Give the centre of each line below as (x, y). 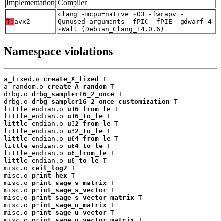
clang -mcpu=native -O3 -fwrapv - (121, 14)
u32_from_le (89, 124)
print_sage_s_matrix (69, 183)
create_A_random (77, 87)
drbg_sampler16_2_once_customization (101, 102)
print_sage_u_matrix (69, 205)
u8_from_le (87, 153)
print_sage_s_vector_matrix (83, 198)
